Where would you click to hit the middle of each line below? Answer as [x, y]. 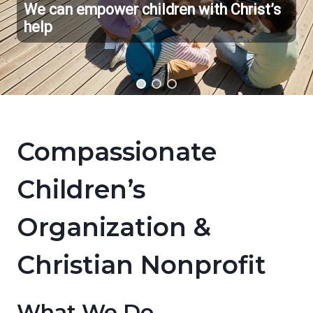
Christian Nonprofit [141, 264]
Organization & [114, 227]
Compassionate [117, 151]
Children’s [81, 189]
